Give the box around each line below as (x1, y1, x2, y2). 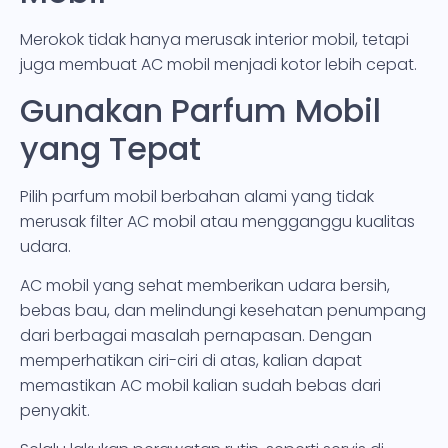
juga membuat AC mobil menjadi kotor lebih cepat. (20, 53, 417, 77)
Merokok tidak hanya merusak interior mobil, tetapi (20, 28, 409, 52)
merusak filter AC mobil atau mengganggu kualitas (20, 209, 415, 233)
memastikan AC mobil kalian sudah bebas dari (20, 373, 381, 397)
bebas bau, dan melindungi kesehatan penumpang (20, 298, 426, 322)
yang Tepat (20, 125, 201, 171)
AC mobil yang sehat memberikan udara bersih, (20, 273, 390, 297)
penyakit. (20, 398, 90, 422)
